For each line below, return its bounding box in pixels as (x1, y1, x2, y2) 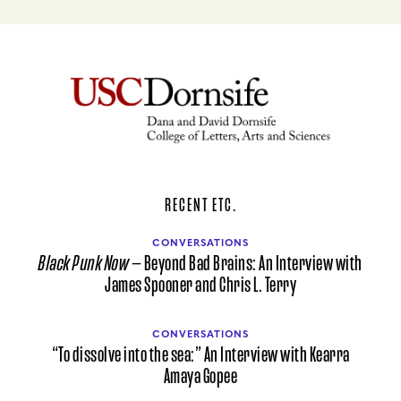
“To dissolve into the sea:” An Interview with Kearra (51, 342, 350, 369)
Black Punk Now (38, 251, 130, 277)
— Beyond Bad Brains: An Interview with (129, 251, 363, 277)
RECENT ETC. (164, 193, 237, 218)
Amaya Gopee (163, 363, 238, 390)
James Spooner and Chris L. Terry (105, 272, 296, 299)
